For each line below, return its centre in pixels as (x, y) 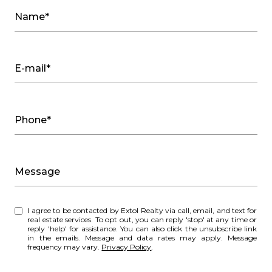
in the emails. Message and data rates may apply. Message (142, 237)
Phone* (33, 120)
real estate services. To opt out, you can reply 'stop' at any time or (142, 219)
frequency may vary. (65, 246)
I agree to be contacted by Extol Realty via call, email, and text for (74, 210)
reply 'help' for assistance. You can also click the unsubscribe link (74, 228)
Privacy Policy (127, 246)
